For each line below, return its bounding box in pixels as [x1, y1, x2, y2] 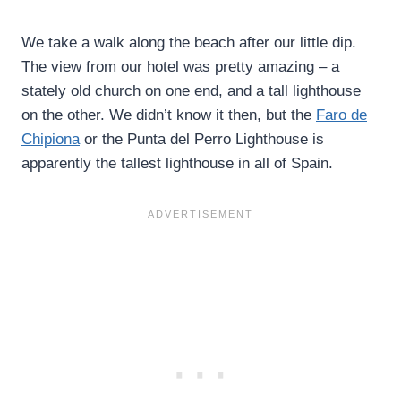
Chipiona [21, 130, 80, 148]
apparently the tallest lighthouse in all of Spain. [21, 154, 333, 172]
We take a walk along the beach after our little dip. [21, 33, 356, 51]
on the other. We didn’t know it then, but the [21, 106, 316, 124]
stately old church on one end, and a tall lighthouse [21, 81, 361, 99]
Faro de [316, 106, 367, 124]
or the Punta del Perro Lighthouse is [80, 130, 324, 148]
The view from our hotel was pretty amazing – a [21, 57, 339, 75]
